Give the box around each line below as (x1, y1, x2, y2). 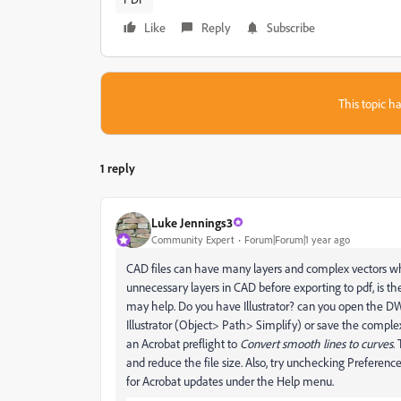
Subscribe (267, 20, 315, 35)
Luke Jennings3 (151, 214, 233, 230)
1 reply (100, 160, 135, 175)
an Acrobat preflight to (126, 336, 240, 351)
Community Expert (151, 232, 235, 246)
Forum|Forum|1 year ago (244, 232, 350, 246)
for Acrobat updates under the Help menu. (126, 373, 334, 388)
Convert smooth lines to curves (240, 336, 393, 351)
